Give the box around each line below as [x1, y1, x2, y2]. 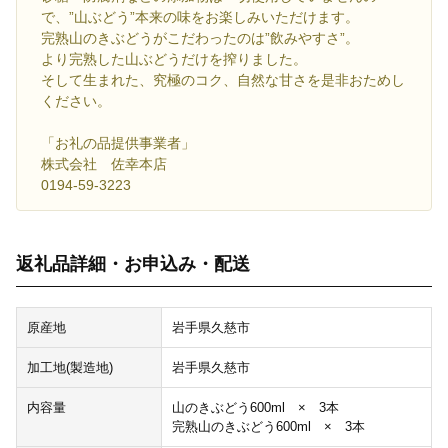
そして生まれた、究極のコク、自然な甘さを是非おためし [41, 72, 405, 89]
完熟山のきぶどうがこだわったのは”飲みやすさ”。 [41, 30, 359, 47]
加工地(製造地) [27, 360, 113, 376]
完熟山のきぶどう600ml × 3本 [171, 419, 365, 435]
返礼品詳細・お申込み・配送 [16, 254, 250, 275]
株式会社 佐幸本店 [41, 156, 167, 173]
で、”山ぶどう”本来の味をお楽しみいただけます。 [41, 9, 359, 26]
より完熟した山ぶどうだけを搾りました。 [41, 51, 307, 68]
